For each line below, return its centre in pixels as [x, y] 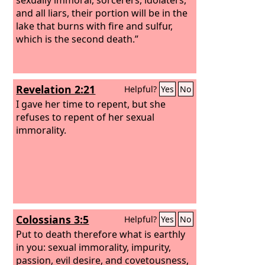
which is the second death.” [77, 39]
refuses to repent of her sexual [85, 117]
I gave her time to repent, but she [91, 104]
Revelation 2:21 [56, 89]
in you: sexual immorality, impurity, [94, 247]
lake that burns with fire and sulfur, [95, 26]
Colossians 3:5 [53, 219]
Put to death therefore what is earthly [101, 234]
